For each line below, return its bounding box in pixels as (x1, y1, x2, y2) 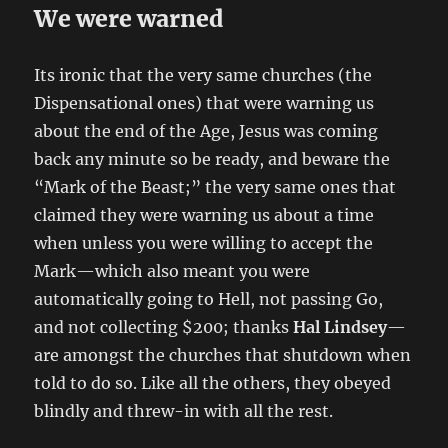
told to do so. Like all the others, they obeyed (34, 372, 392, 393)
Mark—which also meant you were (34, 260, 311, 281)
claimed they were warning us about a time (34, 204, 375, 225)
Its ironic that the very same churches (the (34, 64, 373, 85)
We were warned (34, 3, 224, 33)
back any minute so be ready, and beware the (34, 148, 391, 169)
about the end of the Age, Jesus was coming (34, 120, 379, 141)
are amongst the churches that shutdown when (34, 344, 412, 365)
